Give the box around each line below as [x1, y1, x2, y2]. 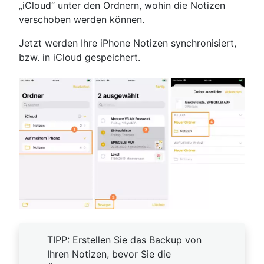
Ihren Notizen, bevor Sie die [47, 248, 171, 260]
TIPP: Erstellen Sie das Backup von [47, 234, 202, 246]
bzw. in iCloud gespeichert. [19, 51, 140, 64]
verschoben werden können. [19, 14, 144, 26]
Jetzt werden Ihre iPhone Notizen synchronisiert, [19, 37, 236, 49]
